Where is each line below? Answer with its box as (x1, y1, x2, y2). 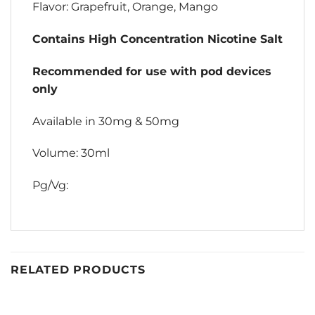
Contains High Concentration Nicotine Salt (32, 32, 283, 46)
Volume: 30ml (32, 146, 110, 160)
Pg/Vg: (32, 179, 68, 193)
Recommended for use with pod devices (32, 64, 271, 78)
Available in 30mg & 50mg (32, 114, 179, 128)
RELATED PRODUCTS (11, 262, 146, 276)
